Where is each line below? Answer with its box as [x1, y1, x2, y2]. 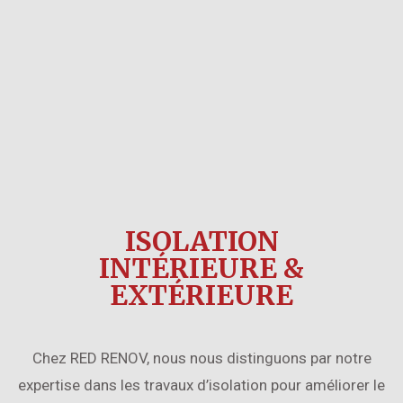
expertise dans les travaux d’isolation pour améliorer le [18, 375, 385, 394]
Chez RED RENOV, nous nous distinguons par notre [31, 348, 372, 367]
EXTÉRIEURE [110, 277, 293, 312]
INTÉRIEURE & [99, 250, 304, 285]
